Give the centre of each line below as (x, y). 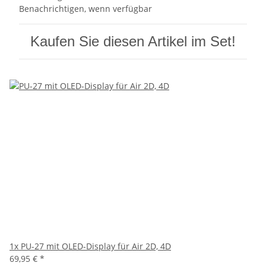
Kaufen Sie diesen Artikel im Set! (133, 42)
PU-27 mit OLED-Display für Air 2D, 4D (96, 246)
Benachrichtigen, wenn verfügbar (85, 9)
